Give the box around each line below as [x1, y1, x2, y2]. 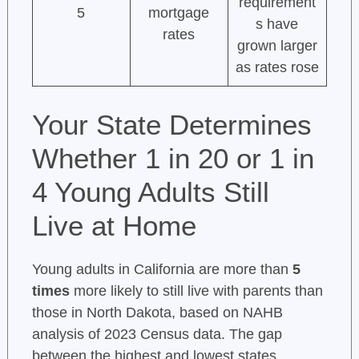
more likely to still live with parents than [69, 283, 323, 300]
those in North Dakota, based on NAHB [31, 305, 283, 321]
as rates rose [235, 59, 319, 76]
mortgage [148, 5, 210, 22]
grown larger [236, 38, 317, 54]
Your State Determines [31, 109, 312, 141]
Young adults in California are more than [31, 261, 292, 278]
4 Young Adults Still [31, 176, 269, 208]
